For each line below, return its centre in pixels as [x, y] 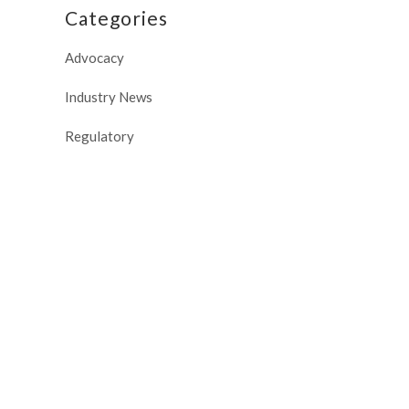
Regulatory [100, 136]
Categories [116, 18]
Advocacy [94, 58]
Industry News [109, 97]
